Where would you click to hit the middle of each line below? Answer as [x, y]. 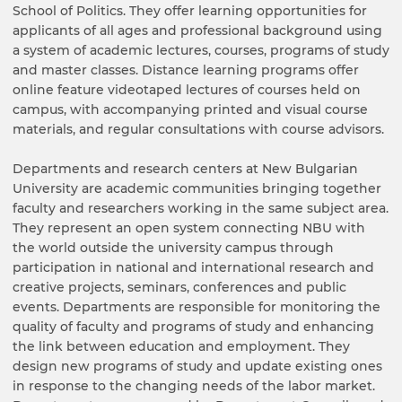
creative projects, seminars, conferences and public [179, 288]
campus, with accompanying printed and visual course [190, 110]
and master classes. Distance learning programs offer [186, 70]
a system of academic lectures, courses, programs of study [201, 51]
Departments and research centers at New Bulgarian [185, 169]
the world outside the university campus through [173, 248]
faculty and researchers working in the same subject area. [201, 209]
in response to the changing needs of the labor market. [194, 386]
